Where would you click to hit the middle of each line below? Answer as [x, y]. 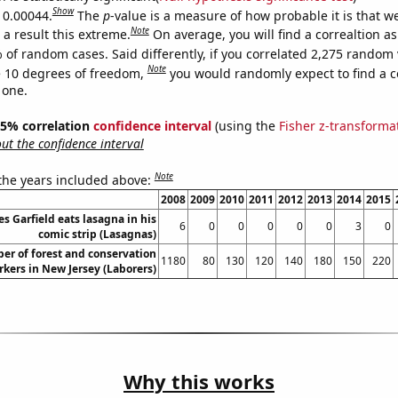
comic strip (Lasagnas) [97, 234]
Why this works [199, 381]
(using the [245, 126]
